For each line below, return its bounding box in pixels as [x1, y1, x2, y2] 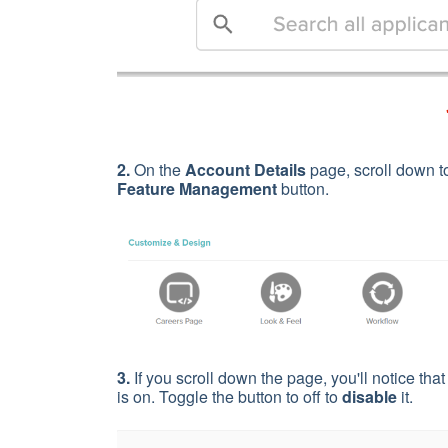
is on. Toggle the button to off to [117, 384, 342, 408]
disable [342, 384, 397, 408]
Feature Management [117, 177, 281, 201]
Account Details [181, 158, 310, 182]
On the [134, 158, 181, 182]
